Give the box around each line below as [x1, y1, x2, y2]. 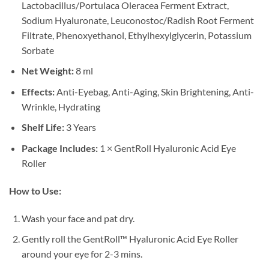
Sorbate [21, 44, 54, 56]
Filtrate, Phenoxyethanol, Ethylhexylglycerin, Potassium [21, 29, 252, 41]
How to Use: [9, 184, 61, 196]
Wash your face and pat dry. [21, 212, 134, 224]
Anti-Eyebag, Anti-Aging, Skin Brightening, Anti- [54, 85, 254, 97]
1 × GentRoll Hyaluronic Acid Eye [97, 142, 236, 154]
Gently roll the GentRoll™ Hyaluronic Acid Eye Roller [21, 233, 238, 245]
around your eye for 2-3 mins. [21, 248, 142, 260]
